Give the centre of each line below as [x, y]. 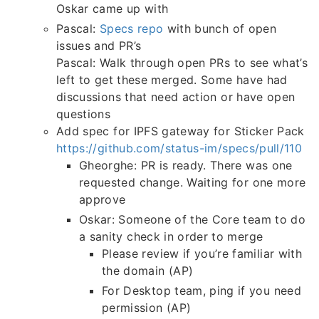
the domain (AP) [148, 271]
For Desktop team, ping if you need [202, 291]
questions [84, 114]
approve [103, 200]
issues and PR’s [99, 46]
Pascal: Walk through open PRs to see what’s [182, 63]
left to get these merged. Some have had [172, 80]
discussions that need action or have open [176, 97]
